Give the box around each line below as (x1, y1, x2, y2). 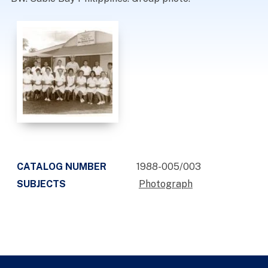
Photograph (138, 178, 193, 190)
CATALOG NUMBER (16, 161, 106, 172)
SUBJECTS (16, 178, 66, 190)
